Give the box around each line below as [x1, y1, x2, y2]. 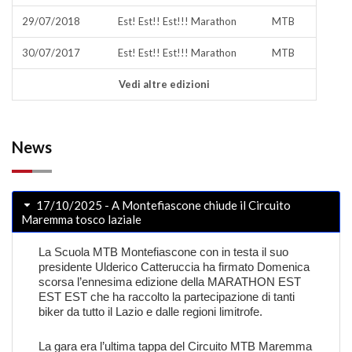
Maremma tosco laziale [20, 211, 141, 226]
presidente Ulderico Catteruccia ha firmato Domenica [38, 260, 310, 273]
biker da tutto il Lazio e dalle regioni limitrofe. [38, 305, 262, 318]
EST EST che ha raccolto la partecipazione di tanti [38, 290, 295, 303]
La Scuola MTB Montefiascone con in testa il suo [38, 245, 288, 258]
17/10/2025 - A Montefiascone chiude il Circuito [33, 197, 291, 212]
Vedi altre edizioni [119, 78, 210, 90]
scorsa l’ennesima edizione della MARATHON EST [38, 275, 301, 288]
